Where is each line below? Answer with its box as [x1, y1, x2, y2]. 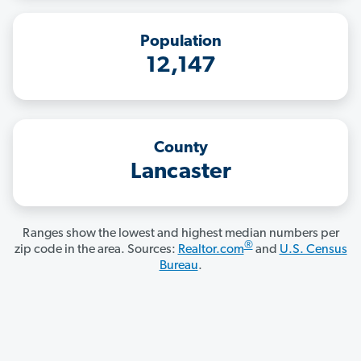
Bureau [159, 259, 198, 273]
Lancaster [130, 161, 231, 185]
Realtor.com [177, 243, 244, 257]
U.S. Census [279, 243, 347, 257]
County [153, 140, 208, 157]
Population [139, 34, 222, 51]
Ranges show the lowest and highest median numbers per [22, 227, 339, 241]
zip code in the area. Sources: [14, 243, 178, 257]
